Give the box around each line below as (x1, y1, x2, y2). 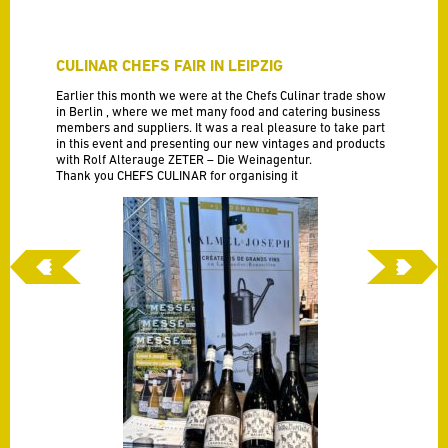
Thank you (56, 168, 118, 183)
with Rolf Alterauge (56, 152, 169, 167)
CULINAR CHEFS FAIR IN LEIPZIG (56, 56, 284, 75)
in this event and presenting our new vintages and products (56, 136, 386, 151)
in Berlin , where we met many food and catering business (56, 104, 381, 119)
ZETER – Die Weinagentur (168, 152, 310, 167)
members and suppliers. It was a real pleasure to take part (56, 120, 386, 135)
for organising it (207, 168, 299, 183)
